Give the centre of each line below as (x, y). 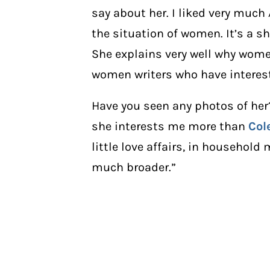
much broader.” (134, 168)
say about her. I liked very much (180, 13)
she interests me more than (170, 127)
